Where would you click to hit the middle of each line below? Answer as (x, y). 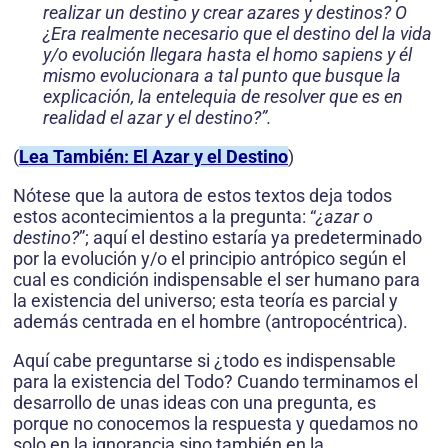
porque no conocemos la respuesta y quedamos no (215, 424)
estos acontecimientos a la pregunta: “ (164, 217)
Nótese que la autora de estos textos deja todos (202, 196)
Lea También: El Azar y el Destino (153, 157)
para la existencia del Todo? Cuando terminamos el (215, 382)
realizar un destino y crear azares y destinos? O (225, 13)
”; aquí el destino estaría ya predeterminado (250, 238)
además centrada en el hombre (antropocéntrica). (210, 322)
